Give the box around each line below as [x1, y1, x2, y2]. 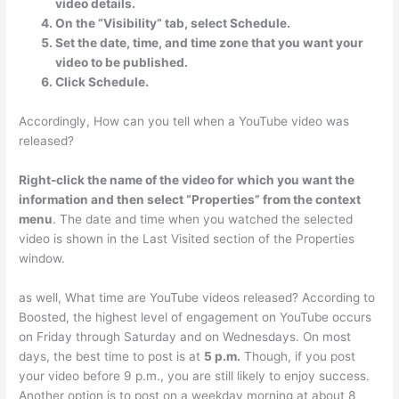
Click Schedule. [55, 75, 150, 90]
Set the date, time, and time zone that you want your [55, 36, 364, 51]
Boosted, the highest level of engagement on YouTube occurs [19, 309, 372, 324]
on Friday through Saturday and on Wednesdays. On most [19, 329, 352, 344]
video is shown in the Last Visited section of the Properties [19, 231, 355, 246]
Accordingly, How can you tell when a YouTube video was [19, 113, 350, 128]
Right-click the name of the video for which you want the [19, 172, 355, 187]
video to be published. [55, 55, 189, 70]
